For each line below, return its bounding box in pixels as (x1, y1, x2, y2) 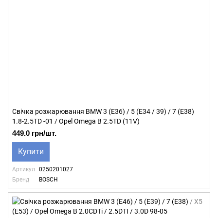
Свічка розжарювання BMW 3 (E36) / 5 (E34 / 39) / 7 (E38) (12, 108, 194, 115)
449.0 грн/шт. (12, 129, 56, 137)
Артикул (12, 166, 35, 173)
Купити (18, 147, 44, 156)
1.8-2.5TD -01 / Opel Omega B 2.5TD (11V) (12, 117, 140, 125)
